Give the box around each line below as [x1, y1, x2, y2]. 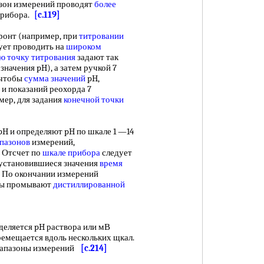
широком [66, 41, 101, 52]
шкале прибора [42, 147, 100, 158]
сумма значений [24, 73, 85, 84]
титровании [79, 31, 124, 41]
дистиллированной [53, 179, 125, 190]
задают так [75, 52, 118, 62]
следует [100, 147, 132, 158]
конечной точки [64, 94, 124, 105]
